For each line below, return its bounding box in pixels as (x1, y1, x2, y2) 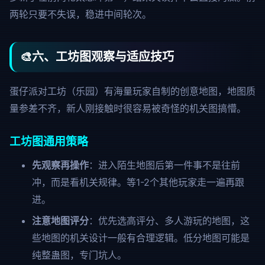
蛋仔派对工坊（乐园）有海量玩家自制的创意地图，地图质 (9, 85, 256, 97)
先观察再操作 (31, 159, 89, 171)
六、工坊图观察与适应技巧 (32, 50, 174, 64)
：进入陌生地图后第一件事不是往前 (88, 159, 240, 171)
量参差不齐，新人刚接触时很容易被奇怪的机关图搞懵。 (9, 102, 246, 114)
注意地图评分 (31, 215, 89, 227)
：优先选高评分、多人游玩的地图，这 (88, 215, 250, 227)
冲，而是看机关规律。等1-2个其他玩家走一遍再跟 (31, 176, 244, 188)
